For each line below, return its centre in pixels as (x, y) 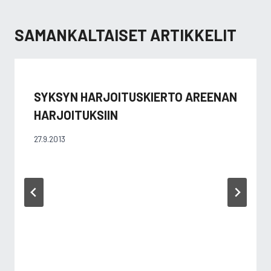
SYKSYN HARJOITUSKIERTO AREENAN (135, 97)
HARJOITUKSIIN (76, 115)
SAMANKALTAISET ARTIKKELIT (126, 35)
